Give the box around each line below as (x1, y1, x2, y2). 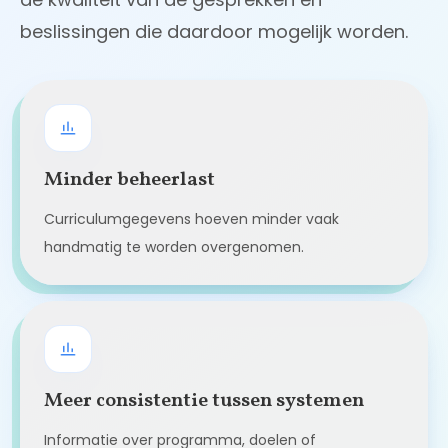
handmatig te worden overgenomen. (44, 237, 304, 258)
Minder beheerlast (44, 166, 215, 195)
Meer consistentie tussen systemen (44, 387, 364, 416)
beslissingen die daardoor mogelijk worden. (20, 19, 408, 45)
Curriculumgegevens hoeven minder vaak (44, 209, 339, 230)
